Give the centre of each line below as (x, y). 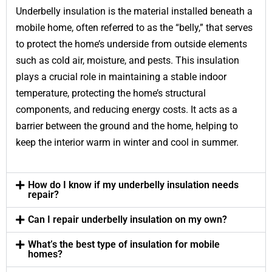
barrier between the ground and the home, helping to (127, 126)
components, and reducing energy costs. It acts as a (127, 110)
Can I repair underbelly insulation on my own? (127, 219)
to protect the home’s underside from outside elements (131, 44)
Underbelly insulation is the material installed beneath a (134, 12)
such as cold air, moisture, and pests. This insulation (127, 61)
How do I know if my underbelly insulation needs (133, 185)
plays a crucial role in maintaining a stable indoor (121, 77)
